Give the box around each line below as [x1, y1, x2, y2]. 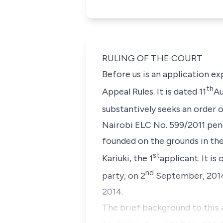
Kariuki [102, 153, 129, 164]
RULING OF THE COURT [102, 53, 203, 64]
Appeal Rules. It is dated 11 [102, 86, 206, 97]
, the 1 [129, 153, 153, 164]
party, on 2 [102, 170, 145, 181]
